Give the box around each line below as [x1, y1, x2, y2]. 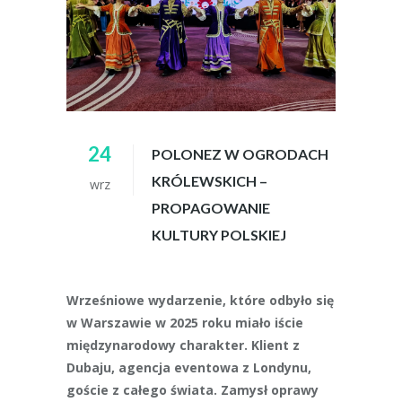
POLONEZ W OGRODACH [152, 145, 328, 162]
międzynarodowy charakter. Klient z [66, 336, 300, 354]
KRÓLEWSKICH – [152, 172, 267, 189]
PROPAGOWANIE [152, 199, 270, 216]
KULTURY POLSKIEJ [152, 226, 286, 243]
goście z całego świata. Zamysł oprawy [66, 381, 319, 398]
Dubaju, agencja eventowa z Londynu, [66, 359, 311, 376]
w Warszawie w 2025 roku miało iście [66, 314, 303, 331]
